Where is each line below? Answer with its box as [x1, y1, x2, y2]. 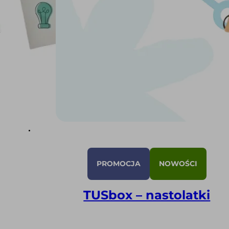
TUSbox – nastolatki [83, 188, 211, 203]
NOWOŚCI [158, 159, 197, 169]
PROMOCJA [96, 159, 141, 169]
